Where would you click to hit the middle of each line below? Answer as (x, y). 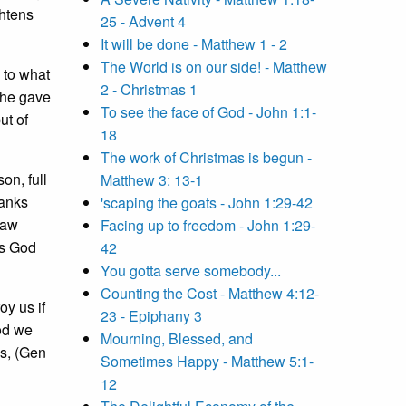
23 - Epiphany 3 (151, 316)
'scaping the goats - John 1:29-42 (207, 203)
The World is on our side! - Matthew (214, 67)
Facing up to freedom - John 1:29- (208, 226)
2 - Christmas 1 (149, 90)
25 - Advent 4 (143, 22)
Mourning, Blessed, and (177, 339)
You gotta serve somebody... (191, 271)
